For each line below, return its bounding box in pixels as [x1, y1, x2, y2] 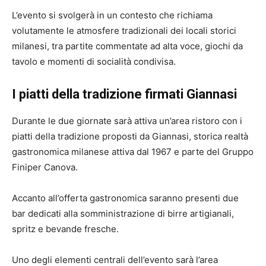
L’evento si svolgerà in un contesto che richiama [12, 9, 213, 21]
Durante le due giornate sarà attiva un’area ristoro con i [12, 115, 242, 127]
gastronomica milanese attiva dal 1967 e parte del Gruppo [12, 146, 254, 158]
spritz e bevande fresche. [12, 223, 119, 235]
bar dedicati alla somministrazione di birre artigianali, [12, 208, 234, 220]
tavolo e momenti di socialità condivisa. [12, 56, 176, 68]
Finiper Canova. [12, 161, 78, 173]
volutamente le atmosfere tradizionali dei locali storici [12, 25, 236, 37]
